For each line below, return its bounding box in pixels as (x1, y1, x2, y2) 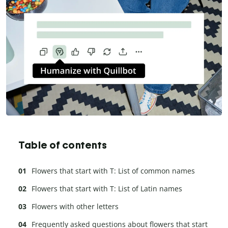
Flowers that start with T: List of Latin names (32, 183, 182, 193)
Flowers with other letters (32, 201, 119, 211)
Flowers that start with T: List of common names (32, 165, 195, 176)
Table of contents (18, 138, 107, 151)
